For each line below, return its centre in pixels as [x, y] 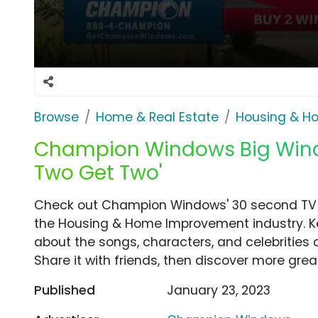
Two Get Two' [98, 172]
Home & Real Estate [157, 117]
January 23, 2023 [219, 290]
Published [65, 290]
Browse [56, 117]
